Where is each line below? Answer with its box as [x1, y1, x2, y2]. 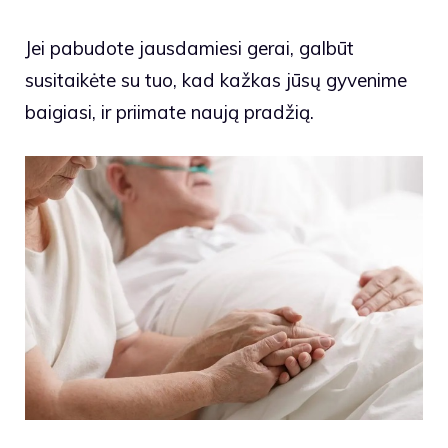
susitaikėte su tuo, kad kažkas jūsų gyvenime [25, 67, 407, 92]
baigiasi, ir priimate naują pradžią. [25, 99, 314, 124]
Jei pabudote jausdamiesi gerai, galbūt [25, 35, 354, 60]
